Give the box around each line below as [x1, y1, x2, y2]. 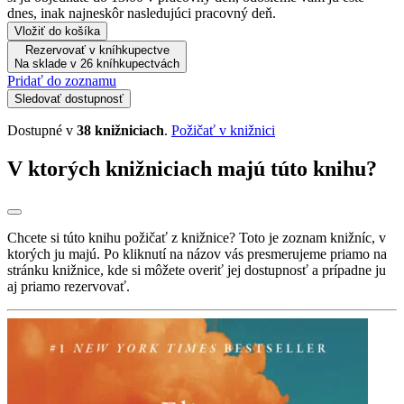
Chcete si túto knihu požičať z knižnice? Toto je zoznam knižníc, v [7, 229, 386, 245]
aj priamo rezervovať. [7, 278, 130, 294]
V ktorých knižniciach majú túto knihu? [7, 156, 377, 180]
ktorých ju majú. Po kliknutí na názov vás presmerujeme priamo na [7, 245, 387, 262]
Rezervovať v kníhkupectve [24, 42, 170, 57]
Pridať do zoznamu [7, 72, 116, 88]
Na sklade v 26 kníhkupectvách [14, 56, 179, 70]
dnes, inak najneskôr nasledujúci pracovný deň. [7, 5, 276, 21]
